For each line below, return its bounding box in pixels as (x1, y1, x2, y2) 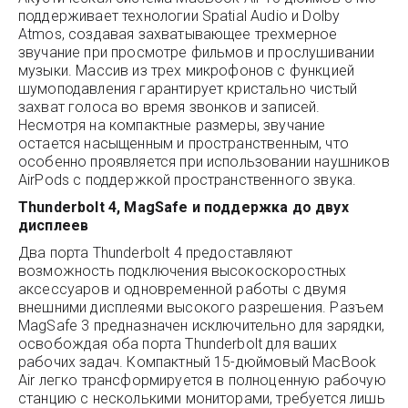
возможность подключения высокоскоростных (18, 262, 347, 280)
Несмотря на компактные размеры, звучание (18, 117, 326, 134)
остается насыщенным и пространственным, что (18, 135, 349, 152)
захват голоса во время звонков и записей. (18, 98, 321, 116)
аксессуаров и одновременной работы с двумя (18, 280, 346, 298)
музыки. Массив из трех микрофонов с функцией (18, 62, 355, 79)
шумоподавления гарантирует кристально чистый (18, 80, 358, 97)
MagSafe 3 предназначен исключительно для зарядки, (18, 317, 384, 334)
